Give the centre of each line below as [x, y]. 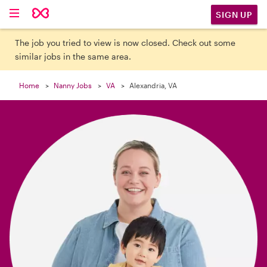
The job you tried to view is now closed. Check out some [125, 43]
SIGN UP [234, 14]
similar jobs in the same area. [73, 56]
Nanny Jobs [73, 85]
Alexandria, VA [153, 85]
